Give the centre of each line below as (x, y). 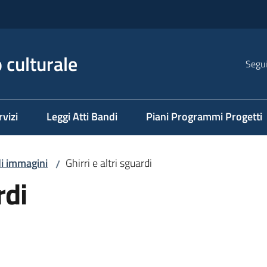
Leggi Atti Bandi (82, 117)
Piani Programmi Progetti (204, 117)
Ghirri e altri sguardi (109, 163)
